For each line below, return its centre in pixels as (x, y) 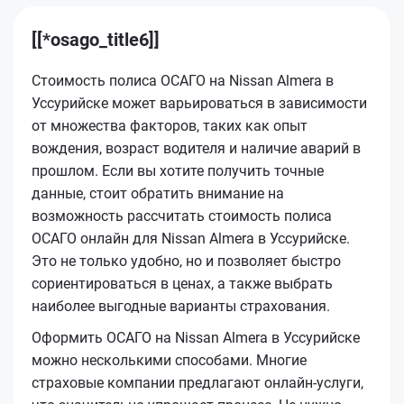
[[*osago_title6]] (96, 39)
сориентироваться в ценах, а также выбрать (182, 283)
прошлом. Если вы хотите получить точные (178, 170)
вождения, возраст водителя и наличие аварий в (196, 148)
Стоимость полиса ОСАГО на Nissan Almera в (183, 80)
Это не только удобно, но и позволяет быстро (186, 261)
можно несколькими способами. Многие (169, 360)
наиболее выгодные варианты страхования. (181, 306)
